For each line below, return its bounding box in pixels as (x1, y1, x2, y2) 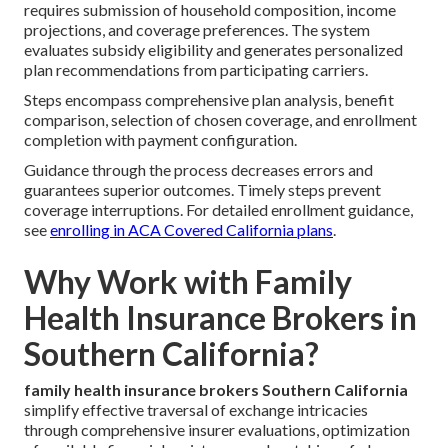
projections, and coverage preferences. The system (24, 20, 370, 40)
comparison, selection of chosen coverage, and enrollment (24, 110, 417, 130)
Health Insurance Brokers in (24, 298, 417, 338)
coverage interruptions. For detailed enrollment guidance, (24, 200, 413, 220)
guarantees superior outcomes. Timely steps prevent (24, 180, 381, 200)
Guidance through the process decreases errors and (24, 160, 373, 180)
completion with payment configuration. (24, 130, 297, 150)
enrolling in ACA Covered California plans (50, 220, 333, 240)
